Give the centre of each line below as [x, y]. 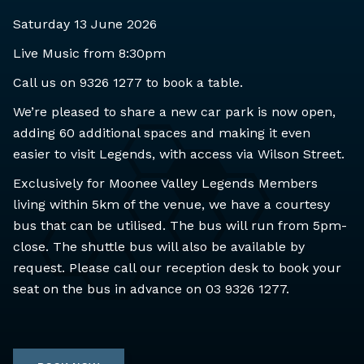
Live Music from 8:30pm [89, 53]
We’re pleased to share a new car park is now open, [174, 111]
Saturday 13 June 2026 [85, 24]
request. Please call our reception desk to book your [177, 267]
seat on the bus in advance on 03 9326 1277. [151, 288]
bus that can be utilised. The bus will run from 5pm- [180, 225]
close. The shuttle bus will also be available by [159, 246]
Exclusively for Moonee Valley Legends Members [165, 183]
